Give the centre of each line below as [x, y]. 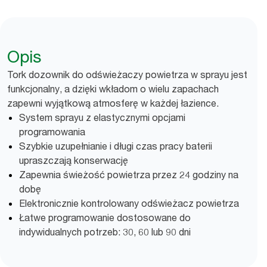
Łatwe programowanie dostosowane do [105, 218]
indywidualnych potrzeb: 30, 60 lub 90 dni [105, 232]
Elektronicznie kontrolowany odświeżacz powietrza [129, 203]
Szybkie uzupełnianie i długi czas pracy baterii [116, 146]
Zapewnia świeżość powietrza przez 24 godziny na [129, 175]
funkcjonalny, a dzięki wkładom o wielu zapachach [113, 89]
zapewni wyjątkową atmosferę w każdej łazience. [113, 103]
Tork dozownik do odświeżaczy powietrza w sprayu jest [127, 74]
